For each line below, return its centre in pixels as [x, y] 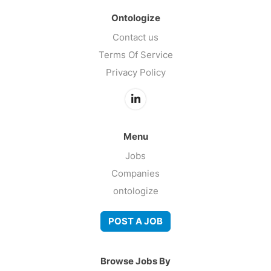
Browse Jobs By [135, 261]
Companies [135, 173]
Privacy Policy [135, 72]
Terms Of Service [135, 54]
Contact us [135, 37]
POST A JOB [135, 221]
